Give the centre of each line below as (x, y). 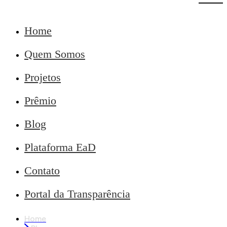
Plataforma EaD (60, 147)
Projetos (43, 77)
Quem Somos (55, 54)
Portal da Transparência (77, 194)
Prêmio (40, 101)
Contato (42, 171)
